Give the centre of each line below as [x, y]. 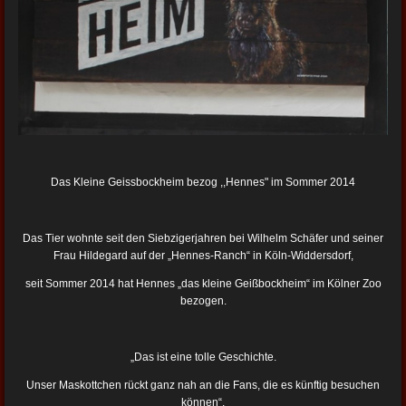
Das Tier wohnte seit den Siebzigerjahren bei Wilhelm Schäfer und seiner [203, 238]
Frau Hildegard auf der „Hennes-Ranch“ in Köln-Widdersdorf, [203, 255]
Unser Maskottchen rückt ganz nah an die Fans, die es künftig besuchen [203, 385]
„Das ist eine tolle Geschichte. [203, 357]
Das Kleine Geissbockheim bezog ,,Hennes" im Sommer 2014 [203, 182]
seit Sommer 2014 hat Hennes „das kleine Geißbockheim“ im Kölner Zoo [203, 283]
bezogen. [203, 300]
